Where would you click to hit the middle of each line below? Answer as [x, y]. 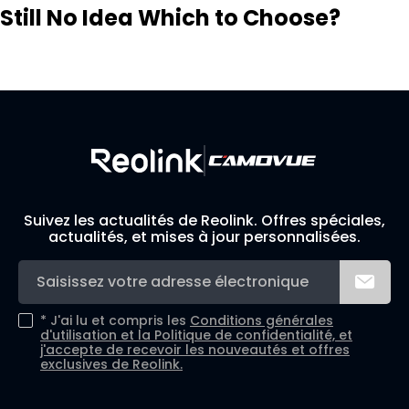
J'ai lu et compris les [120, 320]
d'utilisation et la [97, 335]
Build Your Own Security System [122, 75]
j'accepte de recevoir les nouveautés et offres [195, 349]
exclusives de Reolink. [111, 364]
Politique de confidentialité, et [253, 335]
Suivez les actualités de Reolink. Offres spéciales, [204, 220]
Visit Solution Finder [83, 47]
